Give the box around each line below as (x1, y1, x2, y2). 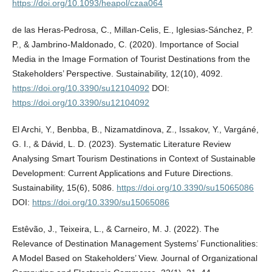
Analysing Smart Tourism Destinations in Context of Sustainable (12, 154, 256, 164)
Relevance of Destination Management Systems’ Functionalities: (12, 239, 258, 249)
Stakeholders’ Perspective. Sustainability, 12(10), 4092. (12, 69, 223, 79)
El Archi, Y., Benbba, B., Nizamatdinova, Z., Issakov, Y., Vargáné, (12, 124, 259, 135)
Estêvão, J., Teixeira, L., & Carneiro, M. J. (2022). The (12, 224, 219, 234)
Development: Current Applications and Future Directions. (12, 168, 233, 178)
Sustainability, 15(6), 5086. (12, 183, 117, 193)
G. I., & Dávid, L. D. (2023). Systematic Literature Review (12, 139, 231, 149)
